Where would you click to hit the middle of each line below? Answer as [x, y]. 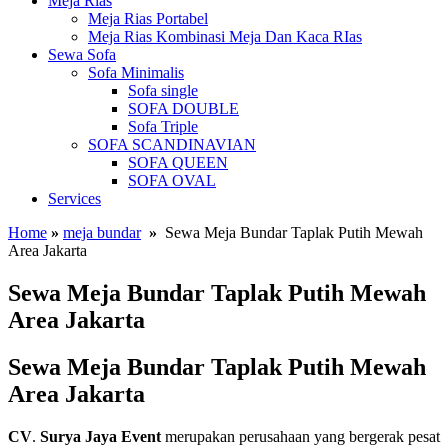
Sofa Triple [163, 126]
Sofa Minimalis [136, 72]
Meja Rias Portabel [148, 18]
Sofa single [163, 90]
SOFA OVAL [172, 180]
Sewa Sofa [82, 54]
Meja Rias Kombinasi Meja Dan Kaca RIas [225, 36]
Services [74, 198]
